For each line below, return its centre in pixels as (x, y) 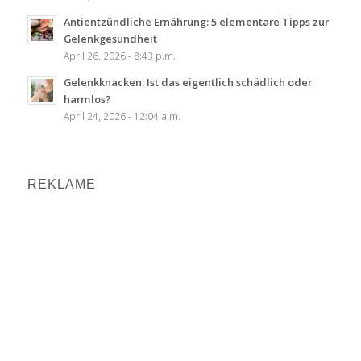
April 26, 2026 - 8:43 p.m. (119, 55)
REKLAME (61, 184)
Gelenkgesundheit (110, 38)
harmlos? (87, 99)
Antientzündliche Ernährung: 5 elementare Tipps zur (196, 21)
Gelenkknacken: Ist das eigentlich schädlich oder (187, 82)
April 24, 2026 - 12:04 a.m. (122, 116)
